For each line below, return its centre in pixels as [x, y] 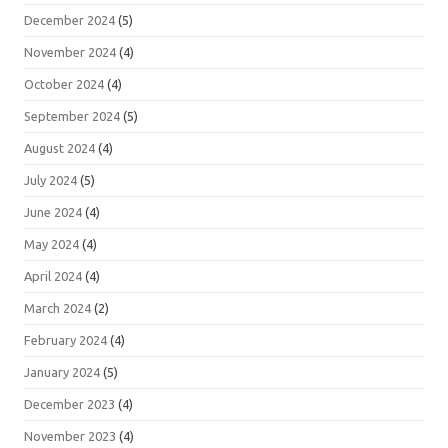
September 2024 [72, 116]
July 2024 [50, 180]
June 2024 [53, 212]
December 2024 [69, 20]
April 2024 [53, 276]
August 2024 [59, 148]
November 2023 [70, 436]
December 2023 [69, 404]
